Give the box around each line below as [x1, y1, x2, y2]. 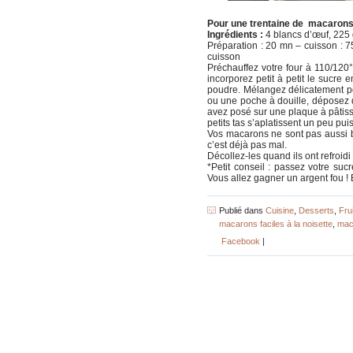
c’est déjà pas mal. [207, 139, 287, 151]
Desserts [299, 206, 334, 216]
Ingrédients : [207, 29, 263, 41]
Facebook [219, 236, 260, 247]
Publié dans [219, 206, 266, 216]
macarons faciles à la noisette [219, 219, 333, 229]
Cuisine [266, 206, 294, 216]
